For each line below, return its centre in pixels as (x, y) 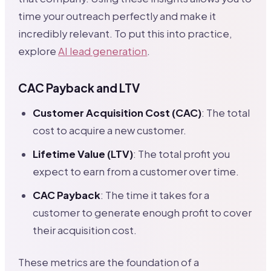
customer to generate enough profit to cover (142, 213)
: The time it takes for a (155, 195)
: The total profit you (182, 154)
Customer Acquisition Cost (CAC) (117, 113)
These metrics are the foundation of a (109, 263)
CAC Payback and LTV (79, 87)
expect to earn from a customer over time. (136, 172)
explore (38, 51)
